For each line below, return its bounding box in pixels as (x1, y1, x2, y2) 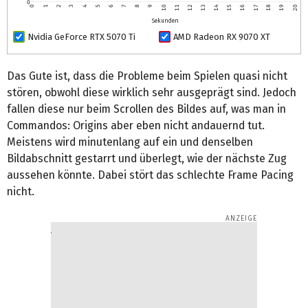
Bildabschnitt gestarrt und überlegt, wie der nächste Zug (7, 152, 287, 166)
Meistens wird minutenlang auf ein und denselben (7, 135, 253, 149)
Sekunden (151, 17, 179, 25)
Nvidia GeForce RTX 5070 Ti (27, 32, 135, 43)
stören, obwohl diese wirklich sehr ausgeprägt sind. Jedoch (7, 86, 296, 100)
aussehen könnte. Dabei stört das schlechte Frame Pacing (7, 168, 294, 182)
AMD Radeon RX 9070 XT (173, 32, 270, 43)
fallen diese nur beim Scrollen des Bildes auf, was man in (7, 102, 286, 116)
